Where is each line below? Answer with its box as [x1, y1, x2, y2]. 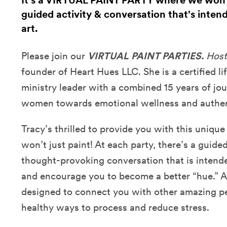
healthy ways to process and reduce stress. [21, 202, 209, 214]
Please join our [21, 50, 88, 62]
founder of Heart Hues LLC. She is [21, 66, 169, 78]
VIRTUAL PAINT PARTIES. [88, 50, 206, 62]
